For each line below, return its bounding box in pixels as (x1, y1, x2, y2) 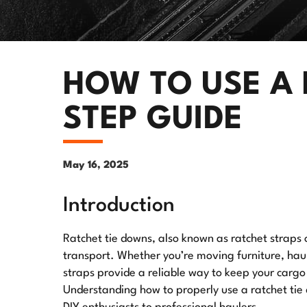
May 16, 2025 (63, 160, 129, 171)
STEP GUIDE (63, 104, 243, 136)
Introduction (63, 196, 175, 216)
